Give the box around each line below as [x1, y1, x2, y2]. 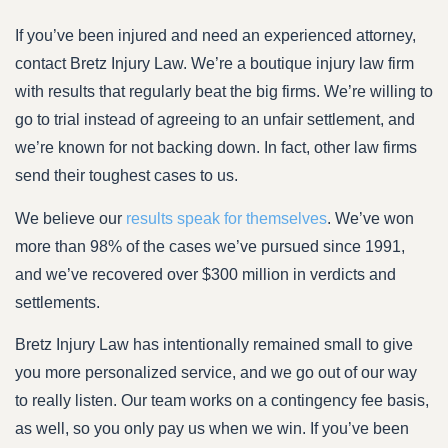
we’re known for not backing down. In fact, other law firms [15, 139, 417, 157]
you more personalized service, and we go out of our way [15, 364, 417, 382]
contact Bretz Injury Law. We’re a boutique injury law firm [15, 55, 414, 73]
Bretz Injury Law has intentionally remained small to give [15, 336, 413, 354]
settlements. [15, 293, 100, 311]
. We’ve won [327, 209, 414, 227]
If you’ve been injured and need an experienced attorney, [15, 27, 416, 45]
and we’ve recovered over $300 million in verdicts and [15, 265, 396, 283]
